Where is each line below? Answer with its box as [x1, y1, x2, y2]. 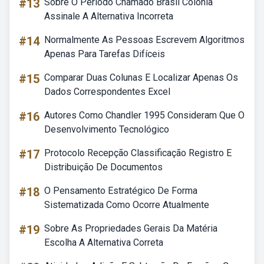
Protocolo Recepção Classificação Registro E [44, 147, 232, 159]
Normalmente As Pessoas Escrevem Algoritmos [44, 34, 245, 45]
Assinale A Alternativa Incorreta [44, 11, 173, 22]
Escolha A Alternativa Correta [44, 237, 163, 248]
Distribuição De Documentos [44, 161, 163, 173]
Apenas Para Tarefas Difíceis [44, 48, 165, 60]
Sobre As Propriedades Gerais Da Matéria [44, 223, 217, 234]
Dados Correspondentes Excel [44, 86, 170, 97]
